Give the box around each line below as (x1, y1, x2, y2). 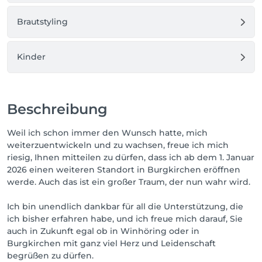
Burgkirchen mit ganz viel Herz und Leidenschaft (7, 238, 216, 249)
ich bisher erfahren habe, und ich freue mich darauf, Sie (7, 213, 243, 224)
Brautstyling (17, 16, 68, 27)
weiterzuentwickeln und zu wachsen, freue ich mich (7, 140, 229, 150)
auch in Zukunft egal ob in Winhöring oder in (7, 226, 199, 236)
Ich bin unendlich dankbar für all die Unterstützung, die (7, 201, 243, 212)
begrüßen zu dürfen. (7, 250, 94, 261)
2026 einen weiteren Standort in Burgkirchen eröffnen (7, 164, 240, 175)
